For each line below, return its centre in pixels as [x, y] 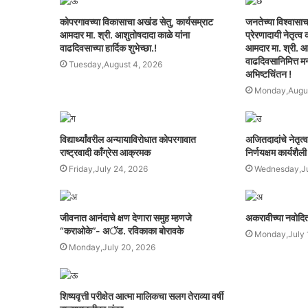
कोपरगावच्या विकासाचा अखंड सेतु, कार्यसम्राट [136, 22]
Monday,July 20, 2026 [112, 247]
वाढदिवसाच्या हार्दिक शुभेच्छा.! [108, 48]
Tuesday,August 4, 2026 [115, 65]
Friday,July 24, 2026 [108, 169]
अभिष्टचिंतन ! [268, 74]
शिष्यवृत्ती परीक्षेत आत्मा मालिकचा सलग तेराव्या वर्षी [142, 296]
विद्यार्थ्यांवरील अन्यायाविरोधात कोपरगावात [128, 140]
